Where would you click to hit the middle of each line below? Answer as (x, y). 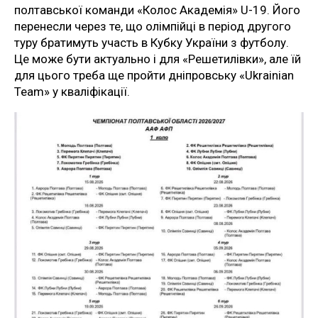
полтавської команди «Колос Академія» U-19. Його (157, 10)
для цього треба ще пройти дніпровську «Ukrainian (154, 76)
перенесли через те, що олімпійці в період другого (153, 27)
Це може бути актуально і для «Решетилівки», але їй (158, 59)
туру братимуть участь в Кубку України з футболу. (152, 43)
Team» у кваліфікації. (72, 92)
